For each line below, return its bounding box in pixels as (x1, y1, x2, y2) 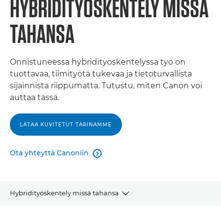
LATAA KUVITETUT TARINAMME (20, 121, 112, 128)
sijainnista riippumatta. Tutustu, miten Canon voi (10, 81, 202, 90)
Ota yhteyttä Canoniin (10, 148, 89, 157)
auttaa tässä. (10, 93, 59, 102)
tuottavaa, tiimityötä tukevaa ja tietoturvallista (10, 69, 192, 78)
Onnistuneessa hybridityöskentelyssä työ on (10, 57, 185, 67)
